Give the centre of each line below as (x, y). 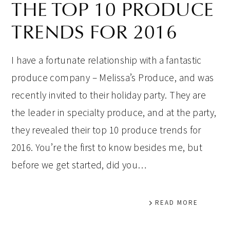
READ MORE (176, 203)
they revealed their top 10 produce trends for (106, 130)
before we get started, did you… (79, 165)
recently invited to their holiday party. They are (109, 95)
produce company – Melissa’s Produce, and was (113, 78)
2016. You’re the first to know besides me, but (107, 147)
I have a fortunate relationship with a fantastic (107, 60)
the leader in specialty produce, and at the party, (114, 112)
